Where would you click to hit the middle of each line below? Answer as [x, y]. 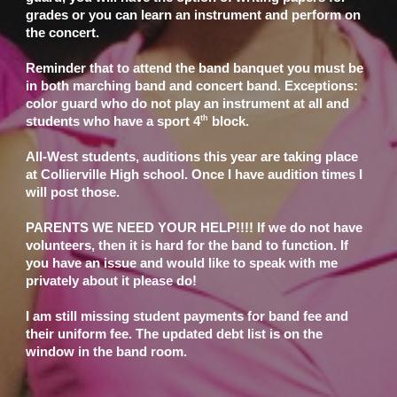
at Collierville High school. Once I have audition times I [195, 175]
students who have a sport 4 [113, 121]
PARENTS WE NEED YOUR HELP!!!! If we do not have [195, 228]
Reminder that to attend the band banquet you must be [195, 68]
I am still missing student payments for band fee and [187, 316]
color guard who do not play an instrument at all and [188, 104]
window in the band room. [109, 352]
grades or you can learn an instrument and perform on [194, 15]
